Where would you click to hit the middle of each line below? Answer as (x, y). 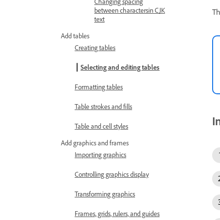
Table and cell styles (101, 126)
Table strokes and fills (103, 106)
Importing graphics (100, 154)
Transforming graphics (105, 194)
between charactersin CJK (130, 10)
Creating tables (95, 47)
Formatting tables (99, 87)
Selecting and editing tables (120, 67)
